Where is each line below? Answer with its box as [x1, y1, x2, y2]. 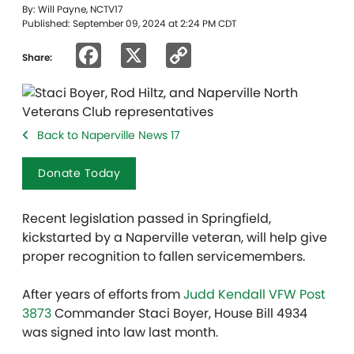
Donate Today [38, 165, 120, 181]
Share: [22, 50, 52, 64]
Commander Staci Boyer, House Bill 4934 [51, 304, 307, 322]
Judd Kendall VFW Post [183, 285, 326, 303]
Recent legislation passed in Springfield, [22, 209, 271, 228]
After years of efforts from [22, 285, 183, 303]
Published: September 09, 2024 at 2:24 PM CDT [22, 17, 236, 30]
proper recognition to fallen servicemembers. [22, 247, 305, 265]
